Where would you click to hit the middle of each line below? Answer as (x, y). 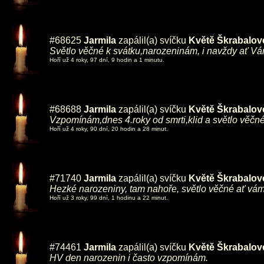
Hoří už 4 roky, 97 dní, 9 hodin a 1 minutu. (107, 60)
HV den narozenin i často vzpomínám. (129, 258)
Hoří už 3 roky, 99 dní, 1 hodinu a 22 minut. (109, 198)
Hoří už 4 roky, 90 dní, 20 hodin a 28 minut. (109, 129)
